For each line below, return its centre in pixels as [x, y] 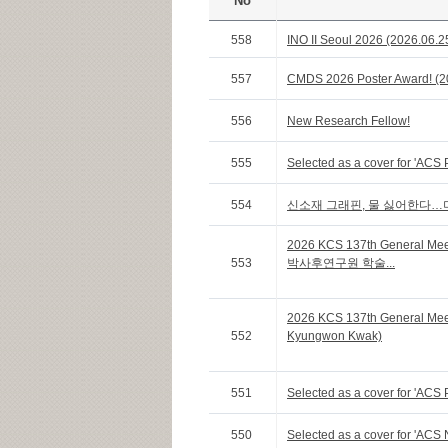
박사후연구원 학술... [341, 263]
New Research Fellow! [348, 121]
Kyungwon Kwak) [334, 336]
